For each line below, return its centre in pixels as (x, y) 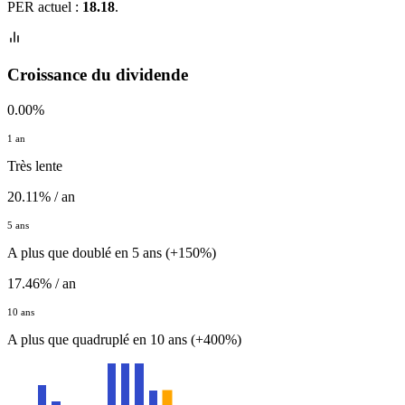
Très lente (35, 165)
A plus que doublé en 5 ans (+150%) (112, 252)
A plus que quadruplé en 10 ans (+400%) (124, 339)
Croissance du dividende (98, 75)
